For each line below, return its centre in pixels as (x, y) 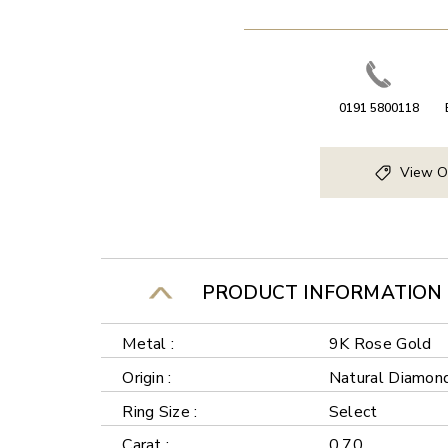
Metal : (148, 343)
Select (353, 411)
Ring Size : (160, 411)
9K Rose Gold (380, 343)
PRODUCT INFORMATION (317, 292)
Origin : (147, 377)
